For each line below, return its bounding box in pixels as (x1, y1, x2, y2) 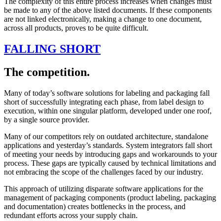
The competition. (4, 66, 90, 79)
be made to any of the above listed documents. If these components (4, 6, 212, 15)
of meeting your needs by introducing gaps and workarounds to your (4, 149, 217, 158)
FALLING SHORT (4, 42, 101, 56)
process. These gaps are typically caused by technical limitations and (4, 158, 216, 167)
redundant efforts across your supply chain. (4, 211, 138, 220)
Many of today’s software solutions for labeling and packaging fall (4, 88, 210, 97)
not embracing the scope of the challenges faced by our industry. (4, 167, 203, 176)
